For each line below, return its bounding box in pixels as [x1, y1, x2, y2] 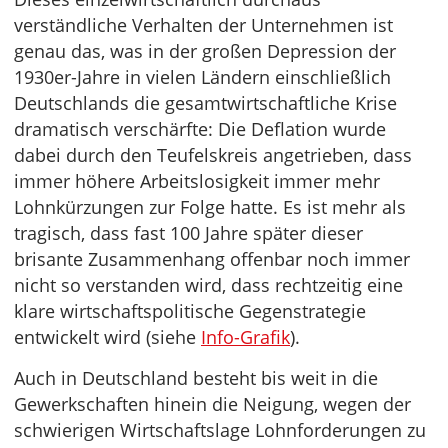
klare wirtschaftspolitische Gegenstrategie [14, 299, 366, 324]
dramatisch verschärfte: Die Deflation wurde [14, 117, 386, 142]
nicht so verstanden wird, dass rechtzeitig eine [14, 273, 403, 298]
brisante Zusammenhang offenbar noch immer [14, 247, 410, 272]
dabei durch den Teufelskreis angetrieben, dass [14, 143, 412, 168]
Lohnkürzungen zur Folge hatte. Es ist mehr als [14, 195, 406, 220]
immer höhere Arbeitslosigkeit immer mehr [14, 169, 380, 194]
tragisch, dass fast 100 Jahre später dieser [14, 221, 363, 246]
